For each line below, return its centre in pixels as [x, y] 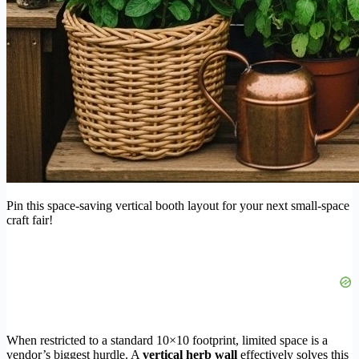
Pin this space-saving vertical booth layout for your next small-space [178, 205]
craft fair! [30, 220]
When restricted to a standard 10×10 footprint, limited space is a [167, 340]
